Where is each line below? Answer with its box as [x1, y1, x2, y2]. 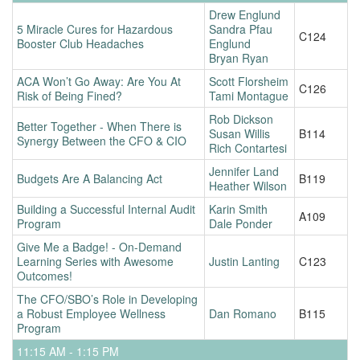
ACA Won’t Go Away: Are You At [17, 72, 181, 89]
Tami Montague [209, 87, 288, 104]
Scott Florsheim [209, 72, 288, 89]
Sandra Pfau [209, 20, 272, 37]
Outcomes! [17, 267, 72, 284]
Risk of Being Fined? [17, 87, 122, 104]
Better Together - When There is [17, 117, 182, 134]
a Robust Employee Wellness [17, 305, 166, 321]
